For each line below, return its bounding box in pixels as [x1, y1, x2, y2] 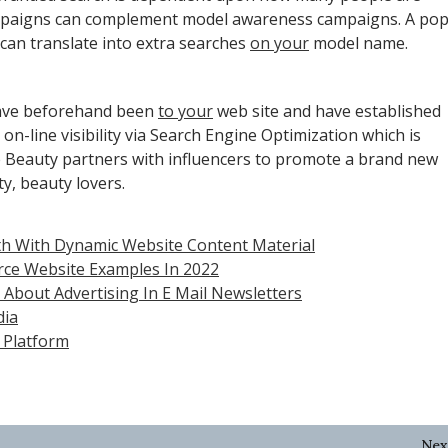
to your [158, 99, 213, 122]
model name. [309, 31, 408, 54]
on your [250, 31, 309, 54]
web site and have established [213, 99, 441, 122]
